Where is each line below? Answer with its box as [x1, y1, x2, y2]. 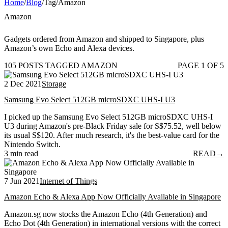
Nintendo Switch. [4, 140, 61, 149]
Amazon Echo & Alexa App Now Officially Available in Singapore [4, 192, 221, 202]
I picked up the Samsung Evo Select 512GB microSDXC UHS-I [4, 112, 213, 122]
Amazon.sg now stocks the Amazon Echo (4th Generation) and [4, 210, 207, 219]
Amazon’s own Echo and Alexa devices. [4, 43, 134, 52]
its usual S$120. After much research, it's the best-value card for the [4, 131, 219, 140]
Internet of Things [40, 177, 97, 186]
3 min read [4, 149, 38, 158]
